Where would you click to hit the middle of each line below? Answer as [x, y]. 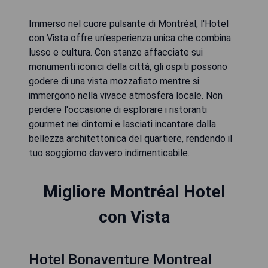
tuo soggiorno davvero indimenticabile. [109, 153]
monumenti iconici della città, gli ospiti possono [128, 67]
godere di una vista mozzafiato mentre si [114, 81]
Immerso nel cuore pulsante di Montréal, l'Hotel [129, 24]
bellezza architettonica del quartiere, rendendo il [130, 138]
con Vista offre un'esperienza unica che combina [130, 38]
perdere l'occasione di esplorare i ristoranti [118, 110]
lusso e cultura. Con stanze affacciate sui [116, 52]
